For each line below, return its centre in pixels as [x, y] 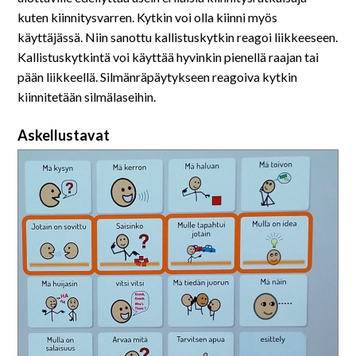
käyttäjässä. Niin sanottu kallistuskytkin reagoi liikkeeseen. [178, 37]
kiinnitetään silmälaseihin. [87, 97]
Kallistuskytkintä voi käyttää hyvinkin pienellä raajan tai [168, 57]
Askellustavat [65, 135]
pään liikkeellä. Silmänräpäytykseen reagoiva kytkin [158, 77]
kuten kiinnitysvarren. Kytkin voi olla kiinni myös [148, 17]
